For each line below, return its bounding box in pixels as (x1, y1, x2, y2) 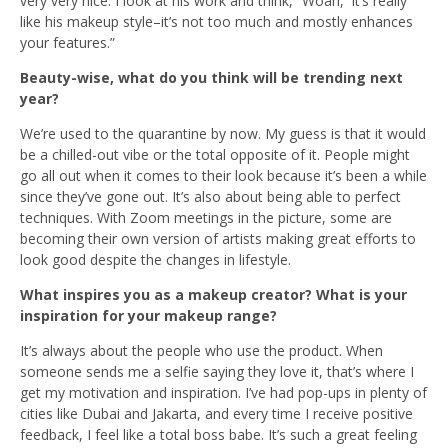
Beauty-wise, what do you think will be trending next (20, 67, 403, 87)
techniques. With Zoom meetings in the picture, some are (20, 207, 392, 227)
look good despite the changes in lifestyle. (20, 249, 291, 269)
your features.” (20, 32, 115, 52)
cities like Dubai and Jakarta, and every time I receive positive (20, 403, 413, 423)
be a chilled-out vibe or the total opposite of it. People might (20, 144, 410, 164)
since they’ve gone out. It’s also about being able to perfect (20, 186, 401, 206)
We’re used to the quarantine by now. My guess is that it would (20, 123, 426, 143)
